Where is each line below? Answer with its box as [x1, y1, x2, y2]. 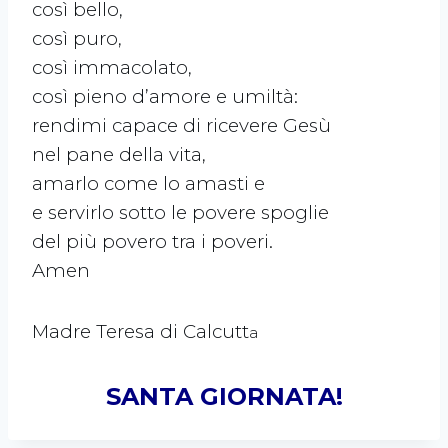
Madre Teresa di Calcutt [32, 320, 249, 344]
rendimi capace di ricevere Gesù [32, 114, 331, 138]
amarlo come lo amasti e [32, 172, 265, 196]
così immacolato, [32, 56, 192, 80]
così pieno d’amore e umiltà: [32, 85, 298, 109]
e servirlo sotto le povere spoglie [32, 201, 329, 225]
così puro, [32, 27, 122, 51]
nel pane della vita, [32, 143, 206, 167]
